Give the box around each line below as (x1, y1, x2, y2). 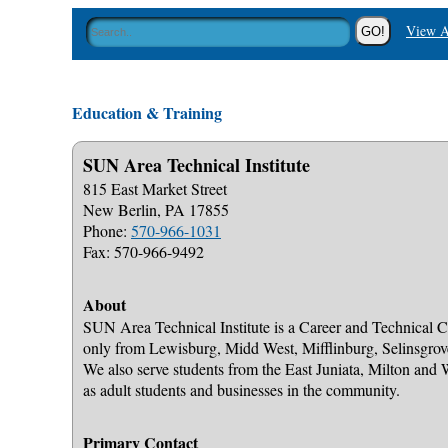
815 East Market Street (83, 178, 227, 199)
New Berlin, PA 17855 (83, 199, 229, 220)
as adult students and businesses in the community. (83, 379, 400, 400)
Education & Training (72, 101, 222, 124)
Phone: (83, 220, 131, 241)
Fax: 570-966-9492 (83, 241, 204, 262)
